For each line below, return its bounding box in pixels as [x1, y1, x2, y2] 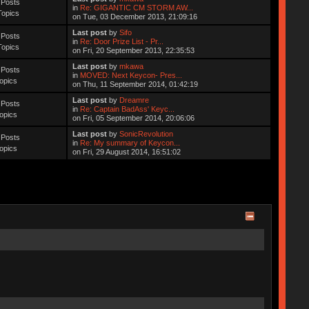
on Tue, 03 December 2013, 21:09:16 [72, 12, 198, 21]
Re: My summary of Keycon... [80, 138, 181, 147]
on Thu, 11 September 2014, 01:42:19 [72, 79, 199, 88]
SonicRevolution [119, 129, 174, 138]
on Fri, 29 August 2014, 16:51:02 [72, 147, 181, 156]
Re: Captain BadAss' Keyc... [80, 104, 175, 113]
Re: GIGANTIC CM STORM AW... [80, 3, 194, 12]
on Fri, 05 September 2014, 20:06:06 [72, 113, 195, 122]
